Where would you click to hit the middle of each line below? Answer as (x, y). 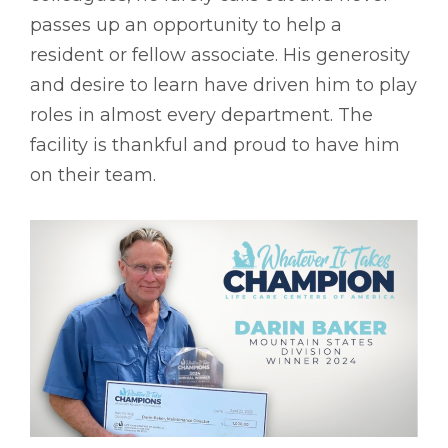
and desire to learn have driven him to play (223, 84)
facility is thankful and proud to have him (215, 144)
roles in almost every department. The (201, 114)
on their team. (93, 174)
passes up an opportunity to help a (186, 24)
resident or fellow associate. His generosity (220, 54)
